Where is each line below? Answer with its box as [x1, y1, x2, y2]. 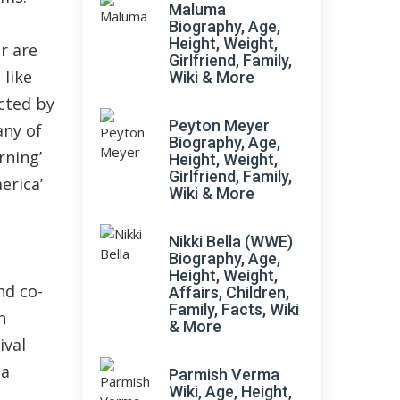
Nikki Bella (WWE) [169, 232, 293, 251]
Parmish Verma [169, 365, 279, 384]
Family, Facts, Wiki [169, 300, 299, 319]
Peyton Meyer [169, 116, 270, 135]
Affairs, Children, [169, 283, 289, 302]
